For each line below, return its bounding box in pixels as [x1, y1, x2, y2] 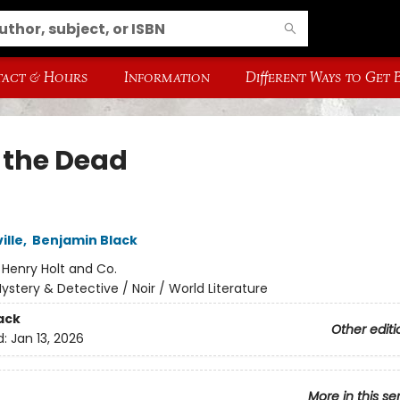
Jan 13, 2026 [10, 329, 84, 348]
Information [124, 68, 210, 87]
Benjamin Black [31, 231, 137, 249]
